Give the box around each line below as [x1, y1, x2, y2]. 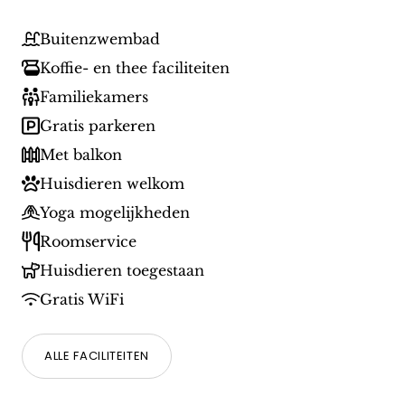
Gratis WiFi [40, 290, 124, 309]
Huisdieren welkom [40, 174, 184, 193]
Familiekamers [40, 88, 148, 107]
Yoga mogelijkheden [40, 203, 190, 222]
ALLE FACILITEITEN [44, 347, 150, 365]
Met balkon [40, 146, 122, 165]
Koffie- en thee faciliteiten [40, 59, 230, 78]
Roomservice [40, 232, 137, 251]
